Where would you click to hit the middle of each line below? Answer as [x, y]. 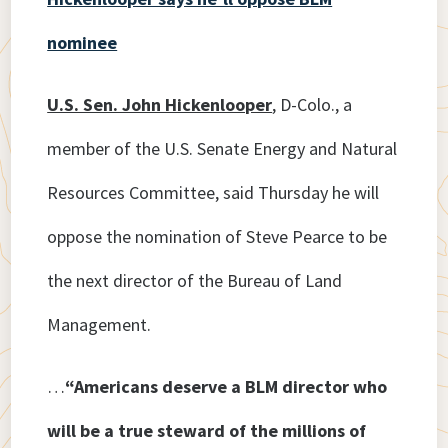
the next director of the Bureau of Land [195, 281]
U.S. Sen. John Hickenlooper [160, 105]
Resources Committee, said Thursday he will [213, 193]
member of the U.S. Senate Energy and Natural [222, 149]
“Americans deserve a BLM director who [226, 387]
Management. [99, 325]
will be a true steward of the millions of [207, 431]
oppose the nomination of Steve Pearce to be [217, 237]
